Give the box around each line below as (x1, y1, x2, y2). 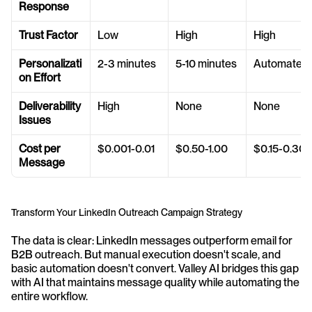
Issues (19, 114, 51, 127)
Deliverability (19, 100, 81, 114)
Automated (253, 57, 309, 71)
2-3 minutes (97, 57, 156, 71)
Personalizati (19, 57, 81, 71)
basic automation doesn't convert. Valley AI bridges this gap (11, 262, 299, 276)
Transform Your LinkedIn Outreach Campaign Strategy (11, 207, 242, 219)
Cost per (19, 142, 61, 156)
